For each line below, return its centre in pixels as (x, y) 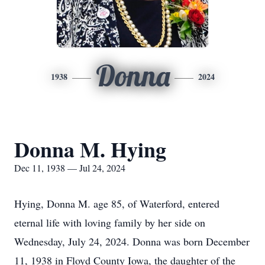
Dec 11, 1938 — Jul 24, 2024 (70, 168)
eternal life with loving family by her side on (110, 222)
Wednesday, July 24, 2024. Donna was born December (132, 241)
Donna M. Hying (90, 149)
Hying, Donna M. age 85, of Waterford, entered (117, 203)
